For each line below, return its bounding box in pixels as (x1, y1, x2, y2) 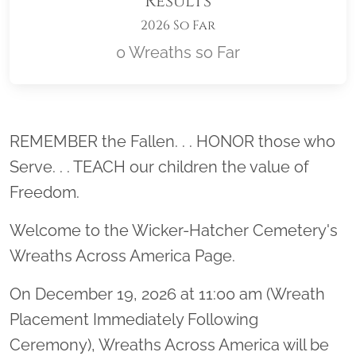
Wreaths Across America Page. (10, 246, 239, 266)
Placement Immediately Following (10, 310, 258, 330)
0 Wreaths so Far (116, 43, 240, 63)
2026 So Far (141, 17, 215, 35)
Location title (177, 122, 296, 146)
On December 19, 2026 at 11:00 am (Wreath (10, 284, 325, 304)
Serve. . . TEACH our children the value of (10, 157, 309, 177)
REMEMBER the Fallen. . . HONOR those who (10, 132, 335, 152)
